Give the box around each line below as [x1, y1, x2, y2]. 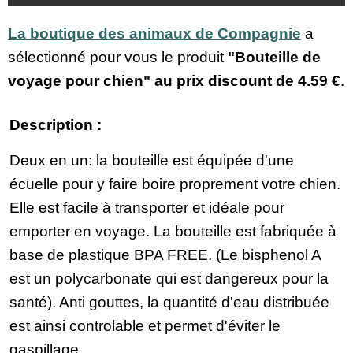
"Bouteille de [228, 49, 321, 66]
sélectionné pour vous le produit [8, 49, 228, 66]
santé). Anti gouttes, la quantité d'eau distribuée [9, 293, 329, 310]
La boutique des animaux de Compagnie [8, 25, 301, 43]
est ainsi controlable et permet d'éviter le [9, 317, 281, 334]
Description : [9, 116, 102, 133]
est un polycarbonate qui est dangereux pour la [9, 269, 329, 287]
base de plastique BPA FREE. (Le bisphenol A [9, 246, 321, 263]
